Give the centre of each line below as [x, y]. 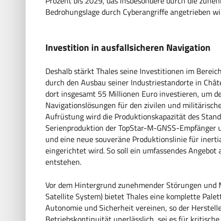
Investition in [73, 47]
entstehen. [63, 162]
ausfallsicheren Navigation [156, 47]
